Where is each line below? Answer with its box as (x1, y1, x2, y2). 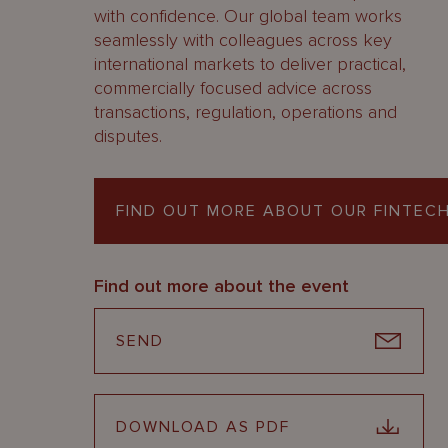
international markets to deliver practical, (94, 53, 406, 75)
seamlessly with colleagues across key (94, 29, 392, 51)
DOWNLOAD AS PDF (116, 417, 290, 437)
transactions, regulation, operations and (94, 101, 397, 123)
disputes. (94, 125, 162, 147)
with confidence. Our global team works (94, 5, 402, 27)
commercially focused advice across (94, 77, 372, 99)
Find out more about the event (94, 275, 349, 297)
